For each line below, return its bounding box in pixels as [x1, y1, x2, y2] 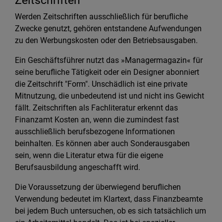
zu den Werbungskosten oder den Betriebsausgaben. [15, 36, 198, 45]
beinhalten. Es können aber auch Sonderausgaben [15, 139, 190, 148]
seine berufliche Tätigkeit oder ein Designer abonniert [15, 67, 199, 77]
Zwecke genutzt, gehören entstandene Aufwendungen [15, 24, 202, 33]
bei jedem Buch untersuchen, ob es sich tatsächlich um [15, 206, 206, 216]
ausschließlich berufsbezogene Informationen [15, 127, 175, 136]
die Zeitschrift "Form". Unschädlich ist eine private [15, 79, 187, 89]
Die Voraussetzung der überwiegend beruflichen [15, 182, 181, 192]
